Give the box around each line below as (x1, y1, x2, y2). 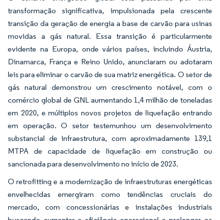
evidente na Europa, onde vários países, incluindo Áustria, (8, 44, 212, 54)
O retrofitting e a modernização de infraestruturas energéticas (8, 177, 212, 186)
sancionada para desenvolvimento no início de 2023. (8, 159, 178, 168)
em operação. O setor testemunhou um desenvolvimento (8, 121, 212, 130)
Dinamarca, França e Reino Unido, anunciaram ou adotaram (8, 57, 212, 66)
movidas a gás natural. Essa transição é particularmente (8, 31, 212, 41)
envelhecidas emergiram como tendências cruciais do (8, 190, 212, 199)
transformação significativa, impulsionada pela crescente (8, 6, 212, 15)
